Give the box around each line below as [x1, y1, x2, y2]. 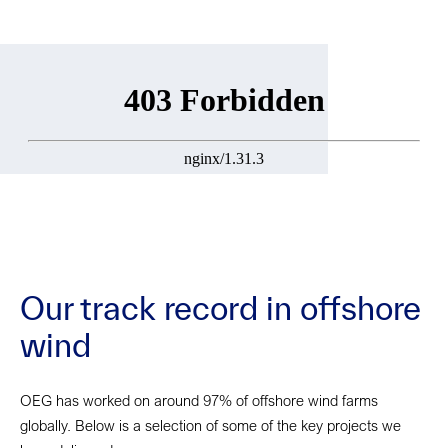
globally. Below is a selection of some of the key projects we [20, 416, 401, 435]
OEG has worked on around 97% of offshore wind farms [20, 391, 378, 410]
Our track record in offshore [20, 290, 421, 327]
